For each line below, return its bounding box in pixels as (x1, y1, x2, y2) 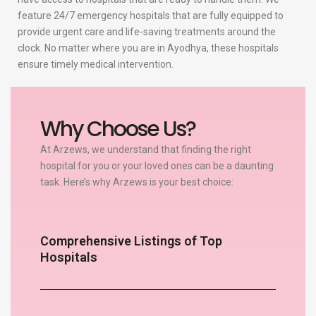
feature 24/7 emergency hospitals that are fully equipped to (18, 10, 284, 22)
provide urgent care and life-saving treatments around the (18, 26, 276, 38)
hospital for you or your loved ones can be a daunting (39, 159, 274, 171)
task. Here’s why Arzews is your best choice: (39, 176, 233, 188)
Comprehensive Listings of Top (39, 233, 222, 249)
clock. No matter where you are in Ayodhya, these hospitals (18, 42, 279, 54)
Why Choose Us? (39, 114, 195, 144)
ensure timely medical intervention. (18, 59, 174, 71)
